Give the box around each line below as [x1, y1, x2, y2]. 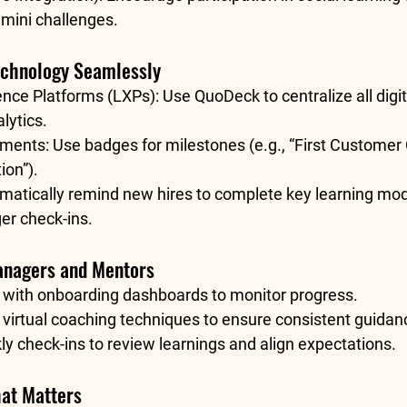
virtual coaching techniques [3, 310, 200, 330]
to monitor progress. [208, 285, 358, 305]
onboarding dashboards [37, 285, 208, 305]
